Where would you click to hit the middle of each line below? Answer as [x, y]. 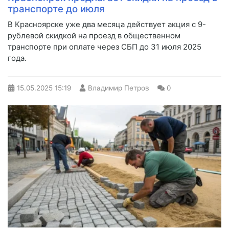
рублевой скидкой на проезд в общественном [94, 35]
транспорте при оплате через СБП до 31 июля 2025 [105, 47]
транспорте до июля [56, 9]
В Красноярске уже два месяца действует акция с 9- [107, 24]
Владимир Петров [119, 88]
